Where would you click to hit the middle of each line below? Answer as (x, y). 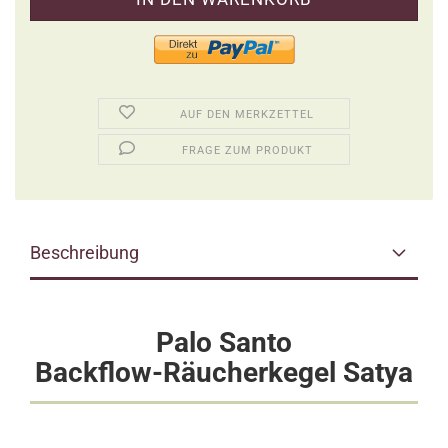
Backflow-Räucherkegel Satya (224, 372)
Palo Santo (224, 342)
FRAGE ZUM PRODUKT (247, 150)
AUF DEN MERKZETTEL (247, 114)
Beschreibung (84, 252)
